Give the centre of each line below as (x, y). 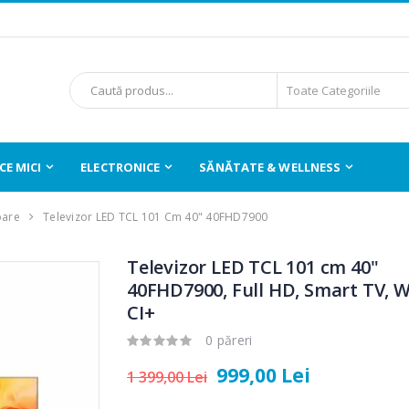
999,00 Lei (264, 376)
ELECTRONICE (121, 167)
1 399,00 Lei (168, 378)
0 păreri (229, 341)
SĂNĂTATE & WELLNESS (270, 167)
